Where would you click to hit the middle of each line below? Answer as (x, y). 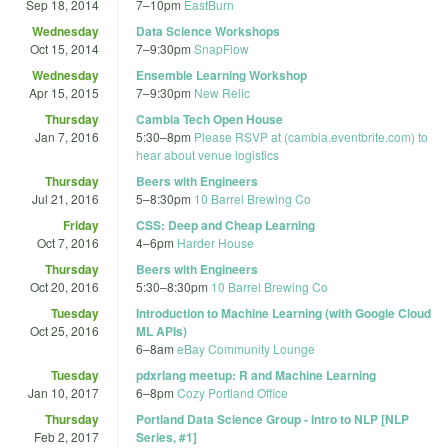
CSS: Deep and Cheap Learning (225, 224)
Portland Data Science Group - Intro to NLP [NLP (272, 418)
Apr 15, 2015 (64, 92)
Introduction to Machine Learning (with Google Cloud (283, 312)
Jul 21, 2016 (65, 198)
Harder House (215, 242)
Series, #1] (166, 436)
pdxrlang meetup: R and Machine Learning (256, 374)
